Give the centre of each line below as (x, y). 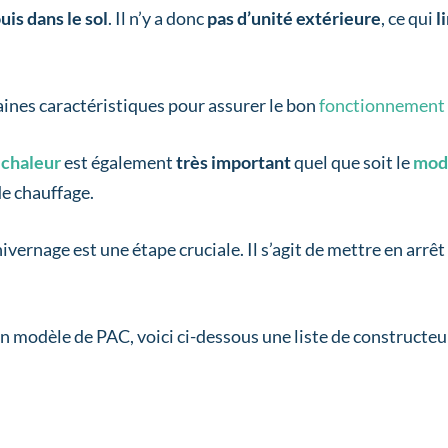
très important (235, 162)
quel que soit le (352, 162)
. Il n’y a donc (158, 18)
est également (120, 162)
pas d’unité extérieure (294, 18)
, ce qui (409, 18)
